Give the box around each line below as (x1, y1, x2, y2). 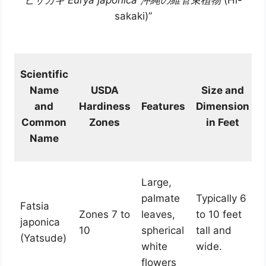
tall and (195, 224, 232, 237)
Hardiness (78, 100, 131, 113)
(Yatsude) (20, 232, 66, 245)
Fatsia (20, 200, 49, 213)
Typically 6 (195, 192, 246, 205)
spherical (141, 224, 184, 237)
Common (21, 116, 67, 129)
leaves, (141, 208, 175, 221)
